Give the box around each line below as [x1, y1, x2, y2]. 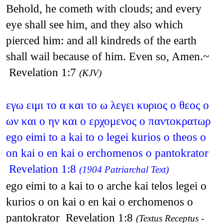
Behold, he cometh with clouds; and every [5, 1, 202, 15]
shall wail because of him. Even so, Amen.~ [5, 49, 209, 63]
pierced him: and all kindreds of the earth [5, 33, 197, 47]
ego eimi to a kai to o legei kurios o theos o [5, 130, 206, 143]
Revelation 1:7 [5, 65, 79, 79]
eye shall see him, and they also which [5, 17, 183, 31]
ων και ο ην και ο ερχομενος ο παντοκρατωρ [5, 114, 211, 127]
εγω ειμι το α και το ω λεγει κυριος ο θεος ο [5, 98, 209, 111]
